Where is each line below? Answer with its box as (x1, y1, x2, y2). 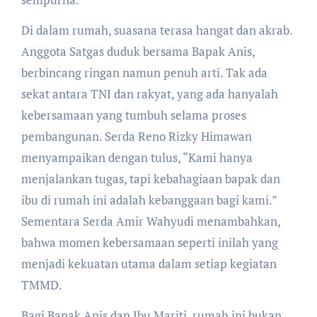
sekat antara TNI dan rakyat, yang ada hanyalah (21, 85, 278, 102)
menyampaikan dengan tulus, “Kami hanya (21, 149, 253, 166)
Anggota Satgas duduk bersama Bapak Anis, (21, 42, 255, 59)
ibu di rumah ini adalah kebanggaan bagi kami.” (21, 191, 277, 208)
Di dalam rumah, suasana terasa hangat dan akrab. (21, 21, 292, 38)
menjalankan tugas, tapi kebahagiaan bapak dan (21, 170, 280, 187)
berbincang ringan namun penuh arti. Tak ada (21, 64, 267, 81)
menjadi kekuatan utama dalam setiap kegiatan (21, 255, 277, 272)
